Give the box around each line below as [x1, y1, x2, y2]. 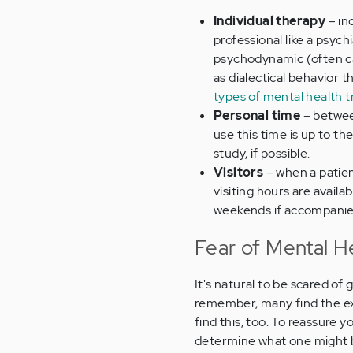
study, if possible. [214, 145, 310, 162]
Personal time [214, 107, 301, 124]
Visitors [214, 164, 264, 181]
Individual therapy [214, 13, 326, 30]
